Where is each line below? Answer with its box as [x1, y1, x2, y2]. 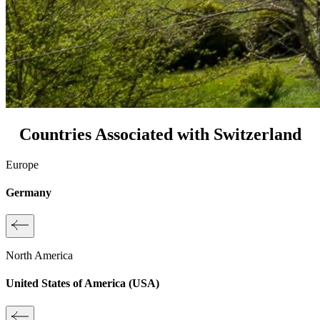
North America [6, 249, 73, 262]
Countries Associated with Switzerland [19, 124, 301, 144]
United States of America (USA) [6, 277, 159, 290]
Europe [6, 158, 39, 171]
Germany [6, 186, 51, 199]
